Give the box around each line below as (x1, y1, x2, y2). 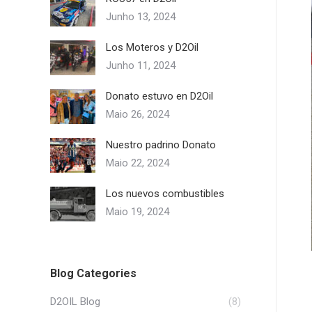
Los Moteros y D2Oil (106, 41, 198, 54)
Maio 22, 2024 (106, 157, 169, 169)
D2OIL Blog (50, 295, 100, 308)
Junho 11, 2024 (106, 59, 175, 72)
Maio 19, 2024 (106, 205, 169, 218)
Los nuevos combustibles (106, 187, 224, 200)
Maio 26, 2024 (106, 108, 169, 120)
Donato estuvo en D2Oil (106, 90, 213, 102)
